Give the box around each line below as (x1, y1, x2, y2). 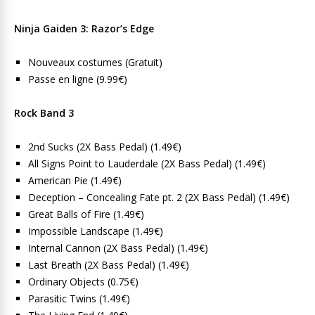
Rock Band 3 (14, 106, 74, 120)
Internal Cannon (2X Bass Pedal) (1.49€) (28, 241, 208, 255)
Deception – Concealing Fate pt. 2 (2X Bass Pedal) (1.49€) (28, 191, 290, 204)
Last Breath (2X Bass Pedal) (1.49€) (28, 258, 189, 271)
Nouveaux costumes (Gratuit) (28, 56, 162, 69)
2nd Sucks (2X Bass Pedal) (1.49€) (28, 140, 181, 153)
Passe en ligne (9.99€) (28, 72, 127, 86)
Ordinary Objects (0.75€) (28, 275, 139, 288)
